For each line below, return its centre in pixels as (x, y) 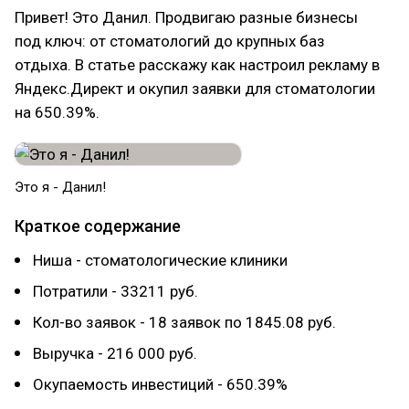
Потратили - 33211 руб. (115, 291)
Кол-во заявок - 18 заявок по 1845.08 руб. (184, 322)
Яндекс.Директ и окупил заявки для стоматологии (195, 89)
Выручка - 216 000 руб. (115, 353)
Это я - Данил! (60, 187)
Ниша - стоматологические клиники (160, 260)
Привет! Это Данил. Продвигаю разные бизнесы (186, 17)
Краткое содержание (98, 226)
